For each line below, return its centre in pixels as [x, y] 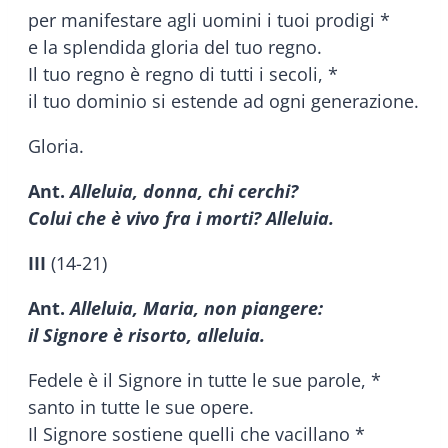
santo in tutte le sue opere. [141, 406]
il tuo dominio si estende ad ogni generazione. [223, 100]
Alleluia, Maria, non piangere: [196, 307]
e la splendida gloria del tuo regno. [175, 46]
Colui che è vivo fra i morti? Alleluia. [181, 217]
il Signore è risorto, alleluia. [146, 334]
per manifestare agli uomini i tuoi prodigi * [209, 19]
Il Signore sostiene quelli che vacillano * [196, 433]
